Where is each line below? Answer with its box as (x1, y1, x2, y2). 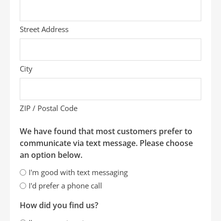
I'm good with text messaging (29, 167, 128, 178)
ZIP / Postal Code (20, 103, 77, 113)
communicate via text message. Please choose (20, 138, 193, 149)
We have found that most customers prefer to (20, 126, 192, 137)
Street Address (20, 24, 69, 35)
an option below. (20, 149, 82, 161)
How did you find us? (20, 200, 98, 211)
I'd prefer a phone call (29, 181, 102, 191)
